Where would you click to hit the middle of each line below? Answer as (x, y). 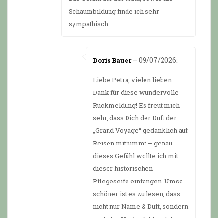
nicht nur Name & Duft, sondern (141, 206)
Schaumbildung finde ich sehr (114, 11)
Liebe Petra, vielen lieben (132, 80)
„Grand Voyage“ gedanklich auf (140, 130)
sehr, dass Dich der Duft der (135, 118)
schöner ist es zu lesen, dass (136, 193)
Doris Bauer (112, 60)
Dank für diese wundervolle (136, 92)
